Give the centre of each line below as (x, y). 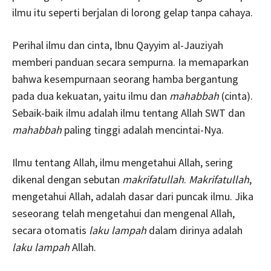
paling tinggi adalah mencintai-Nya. (143, 129)
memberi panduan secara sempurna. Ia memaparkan (130, 62)
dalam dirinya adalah (194, 230)
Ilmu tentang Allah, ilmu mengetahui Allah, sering (122, 162)
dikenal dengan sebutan (67, 179)
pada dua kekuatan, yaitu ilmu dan (91, 96)
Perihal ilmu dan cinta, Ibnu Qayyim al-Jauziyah (118, 45)
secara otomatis (51, 230)
